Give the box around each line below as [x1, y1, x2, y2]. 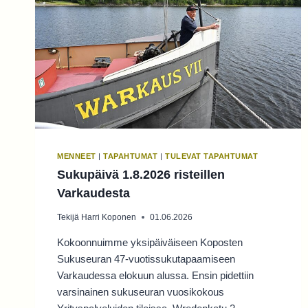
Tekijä [57, 212, 79, 222]
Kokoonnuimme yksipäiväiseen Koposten [57, 236, 243, 248]
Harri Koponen [81, 212, 137, 222]
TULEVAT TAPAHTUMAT [165, 152, 258, 161]
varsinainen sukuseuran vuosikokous [57, 285, 224, 298]
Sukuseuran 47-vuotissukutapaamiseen [57, 252, 235, 265]
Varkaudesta [57, 186, 130, 200]
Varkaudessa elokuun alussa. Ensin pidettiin [57, 269, 254, 281]
